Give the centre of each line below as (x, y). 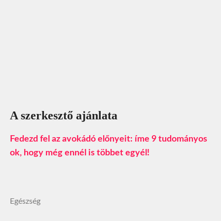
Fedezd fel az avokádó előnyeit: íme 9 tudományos (109, 139)
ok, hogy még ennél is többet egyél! (80, 153)
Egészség (25, 201)
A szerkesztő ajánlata (64, 115)
